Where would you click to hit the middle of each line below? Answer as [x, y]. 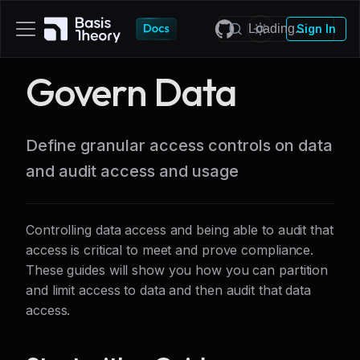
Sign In [316, 29]
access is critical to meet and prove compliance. [170, 250]
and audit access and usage [132, 171]
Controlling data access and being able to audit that [180, 230]
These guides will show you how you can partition [177, 270]
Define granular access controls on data [179, 145]
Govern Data [131, 92]
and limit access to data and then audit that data [169, 290]
